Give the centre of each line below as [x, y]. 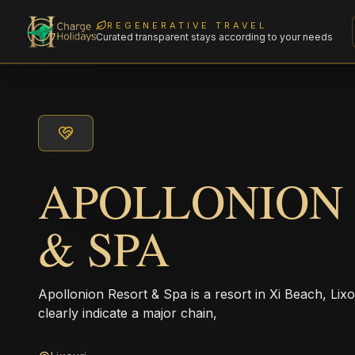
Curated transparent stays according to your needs [215, 37]
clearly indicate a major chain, [128, 313]
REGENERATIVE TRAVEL [187, 25]
